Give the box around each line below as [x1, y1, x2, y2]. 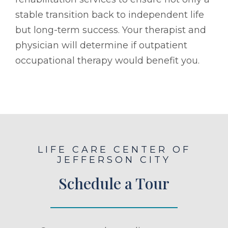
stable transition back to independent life [15, 9, 204, 20]
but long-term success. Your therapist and [15, 24, 206, 36]
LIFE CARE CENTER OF [37, 144, 191, 155]
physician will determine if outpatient [15, 39, 187, 51]
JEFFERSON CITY [57, 154, 171, 165]
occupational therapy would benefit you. [15, 54, 199, 66]
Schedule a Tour [59, 173, 169, 193]
